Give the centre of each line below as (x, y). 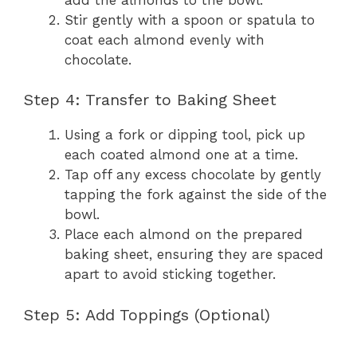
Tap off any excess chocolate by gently (193, 175)
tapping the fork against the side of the (196, 194)
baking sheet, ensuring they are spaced (194, 254)
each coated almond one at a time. (181, 155)
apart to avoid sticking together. (170, 274)
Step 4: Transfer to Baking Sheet (150, 100)
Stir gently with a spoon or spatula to (190, 20)
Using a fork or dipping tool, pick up (185, 135)
